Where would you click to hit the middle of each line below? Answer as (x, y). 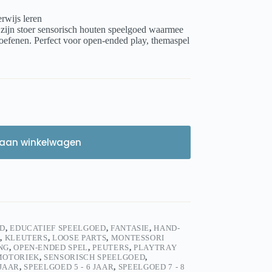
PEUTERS (111, 248)
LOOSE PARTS (80, 238)
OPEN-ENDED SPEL (51, 248)
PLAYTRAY (155, 248)
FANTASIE (130, 228)
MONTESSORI (138, 238)
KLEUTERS (26, 238)
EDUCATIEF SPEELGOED (58, 228)
